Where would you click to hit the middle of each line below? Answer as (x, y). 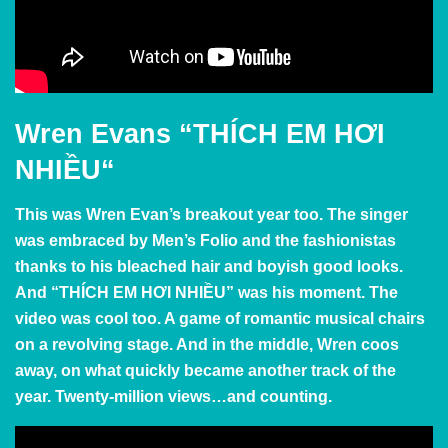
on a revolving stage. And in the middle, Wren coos (207, 344)
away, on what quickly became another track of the (205, 370)
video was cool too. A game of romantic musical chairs (220, 318)
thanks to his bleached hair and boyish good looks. (209, 266)
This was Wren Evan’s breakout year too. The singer (211, 214)
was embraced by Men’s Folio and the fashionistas (205, 240)
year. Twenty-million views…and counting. (173, 396)
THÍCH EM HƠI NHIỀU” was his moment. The (228, 292)
